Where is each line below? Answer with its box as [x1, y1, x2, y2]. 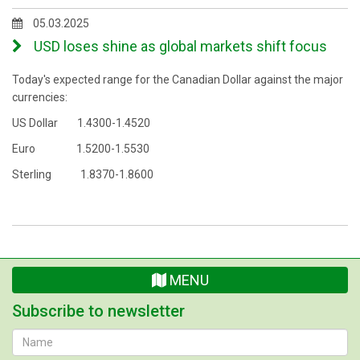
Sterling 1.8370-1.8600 [12, 168, 153, 181]
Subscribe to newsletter [12, 301, 185, 321]
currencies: [12, 91, 67, 104]
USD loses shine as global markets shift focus [31, 38, 327, 55]
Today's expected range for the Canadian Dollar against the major [12, 73, 343, 86]
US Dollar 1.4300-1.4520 [12, 117, 150, 129]
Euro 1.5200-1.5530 [12, 142, 149, 155]
